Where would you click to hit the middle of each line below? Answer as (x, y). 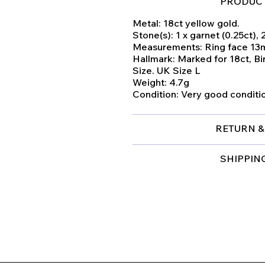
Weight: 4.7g (161, 83)
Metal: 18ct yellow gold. (187, 23)
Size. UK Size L (167, 71)
